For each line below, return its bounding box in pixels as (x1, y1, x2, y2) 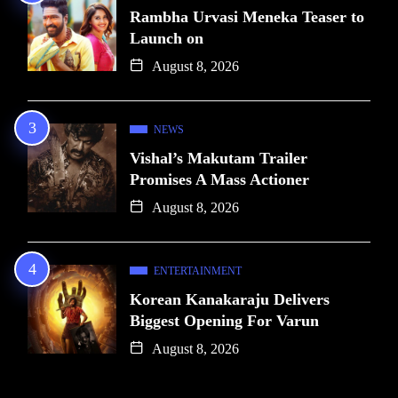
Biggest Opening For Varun (130, 311, 319, 330)
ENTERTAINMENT (154, 264, 242, 277)
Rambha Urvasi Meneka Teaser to (130, 7, 364, 26)
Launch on (130, 28, 203, 47)
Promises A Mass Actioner (130, 170, 309, 188)
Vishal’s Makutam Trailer (130, 148, 307, 167)
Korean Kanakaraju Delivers (130, 290, 330, 308)
